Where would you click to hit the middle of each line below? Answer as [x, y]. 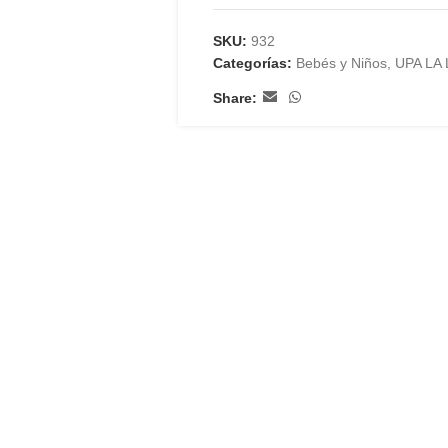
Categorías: [252, 63]
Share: [234, 97]
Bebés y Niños [341, 63]
